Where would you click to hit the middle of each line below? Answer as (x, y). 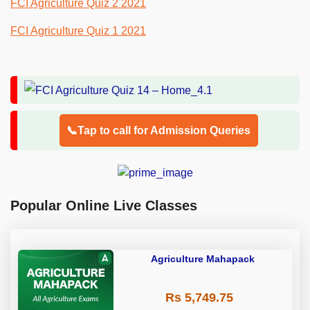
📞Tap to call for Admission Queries (158, 130)
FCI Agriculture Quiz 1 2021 (78, 30)
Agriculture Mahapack (203, 258)
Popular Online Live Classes (104, 205)
